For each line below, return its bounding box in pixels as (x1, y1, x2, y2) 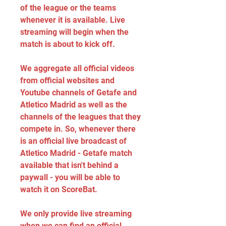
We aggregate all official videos (20, 64, 134, 73)
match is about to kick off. (20, 39, 115, 49)
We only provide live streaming (20, 209, 132, 218)
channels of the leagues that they (20, 112, 141, 122)
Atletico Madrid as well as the (20, 100, 127, 109)
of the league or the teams (20, 3, 116, 13)
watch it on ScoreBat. (20, 185, 97, 194)
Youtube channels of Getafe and (20, 88, 137, 97)
